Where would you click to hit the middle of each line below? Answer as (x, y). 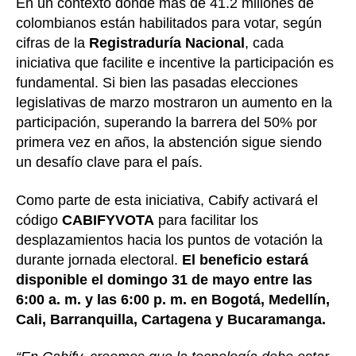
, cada (264, 43)
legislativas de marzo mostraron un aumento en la (174, 103)
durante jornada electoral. (99, 259)
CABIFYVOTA (108, 220)
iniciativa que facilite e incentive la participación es (175, 63)
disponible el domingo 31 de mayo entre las (164, 279)
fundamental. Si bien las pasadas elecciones (157, 83)
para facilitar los (206, 220)
